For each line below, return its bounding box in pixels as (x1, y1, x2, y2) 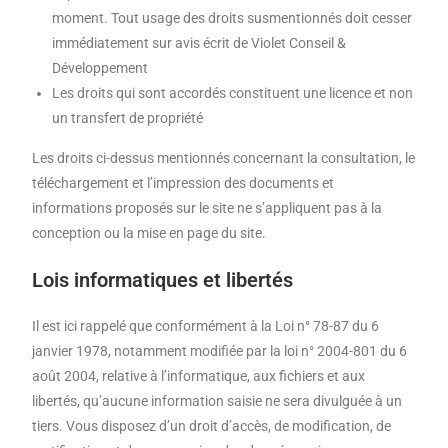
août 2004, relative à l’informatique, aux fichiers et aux (32, 368, 366, 385)
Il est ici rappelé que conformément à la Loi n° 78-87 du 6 (32, 318, 380, 335)
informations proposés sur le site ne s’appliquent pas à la (32, 200, 383, 217)
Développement (52, 60, 149, 77)
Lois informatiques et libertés (32, 268, 294, 293)
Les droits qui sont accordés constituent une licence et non (52, 85, 414, 102)
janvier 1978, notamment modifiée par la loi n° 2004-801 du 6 (32, 343, 408, 360)
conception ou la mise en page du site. (32, 225, 267, 242)
